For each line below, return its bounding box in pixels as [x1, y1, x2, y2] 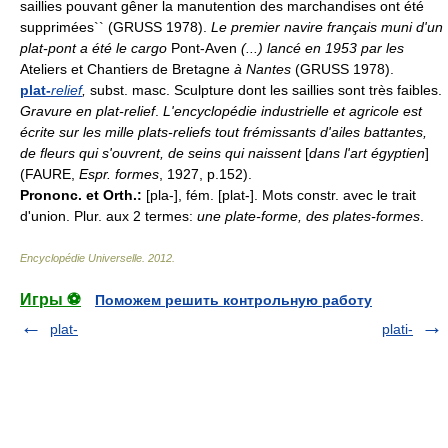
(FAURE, [20, 165, 79, 182]
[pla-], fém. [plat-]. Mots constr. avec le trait [146, 186, 416, 203]
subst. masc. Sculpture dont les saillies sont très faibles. [86, 81, 442, 98]
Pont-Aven [167, 39, 241, 56]
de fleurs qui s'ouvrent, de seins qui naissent [20, 144, 301, 161]
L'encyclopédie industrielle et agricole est [163, 102, 422, 119]
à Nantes [234, 60, 291, 77]
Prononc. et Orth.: [20, 186, 146, 203]
